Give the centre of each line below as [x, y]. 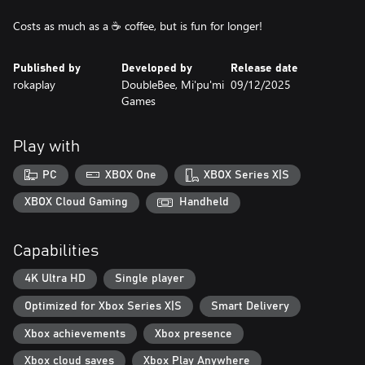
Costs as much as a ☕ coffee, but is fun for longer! [138, 26]
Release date [264, 68]
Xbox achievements [75, 334]
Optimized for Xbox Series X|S [103, 307]
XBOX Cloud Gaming [76, 202]
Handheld [204, 202]
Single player [150, 279]
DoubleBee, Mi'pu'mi [173, 84]
